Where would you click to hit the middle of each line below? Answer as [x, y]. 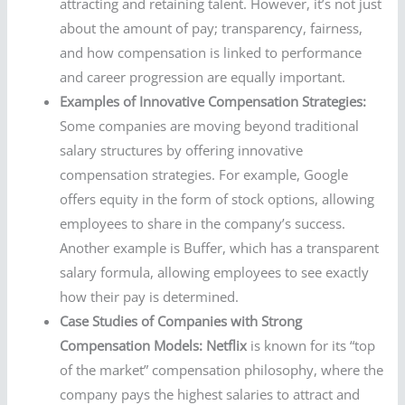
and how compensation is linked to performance [211, 53]
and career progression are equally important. [203, 77]
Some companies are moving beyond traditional [210, 126]
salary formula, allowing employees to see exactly [215, 273]
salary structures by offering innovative [182, 151]
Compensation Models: [132, 346]
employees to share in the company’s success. [203, 224]
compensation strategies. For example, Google [204, 175]
